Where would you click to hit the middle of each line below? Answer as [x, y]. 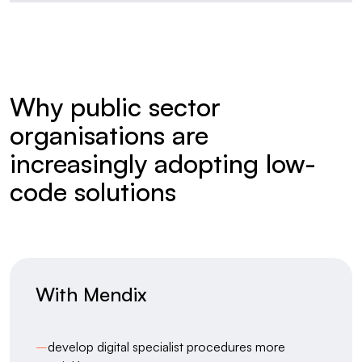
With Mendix [91, 294]
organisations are [109, 135]
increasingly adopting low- [163, 163]
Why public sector [115, 107]
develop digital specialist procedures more [166, 347]
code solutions [93, 192]
